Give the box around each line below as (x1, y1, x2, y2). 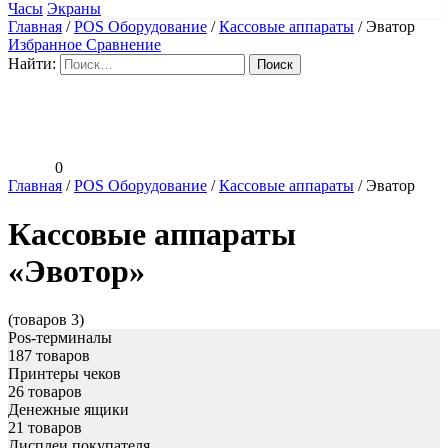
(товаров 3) (8, 311, 84, 329)
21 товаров (8, 419, 82, 437)
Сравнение (86, 35, 161, 53)
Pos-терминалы (8, 329, 112, 347)
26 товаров (8, 383, 82, 401)
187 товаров (8, 347, 90, 365)
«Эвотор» (8, 253, 145, 289)
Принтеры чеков (8, 365, 121, 383)
